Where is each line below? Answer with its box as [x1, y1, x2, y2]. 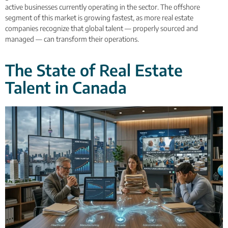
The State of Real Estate [5, 60, 183, 80]
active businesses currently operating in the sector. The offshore [5, 2, 200, 11]
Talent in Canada [5, 77, 127, 98]
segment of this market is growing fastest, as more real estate [5, 13, 193, 22]
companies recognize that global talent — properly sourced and [5, 23, 198, 33]
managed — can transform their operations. [5, 34, 139, 43]
